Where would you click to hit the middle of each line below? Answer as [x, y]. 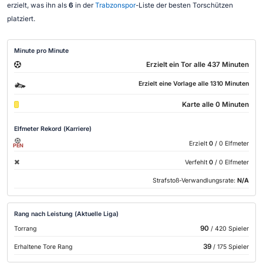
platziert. [21, 18]
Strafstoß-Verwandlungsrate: [195, 181]
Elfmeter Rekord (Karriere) [53, 129]
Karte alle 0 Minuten [215, 105]
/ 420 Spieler [229, 228]
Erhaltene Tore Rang [43, 247]
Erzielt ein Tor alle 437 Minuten [197, 65]
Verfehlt [196, 162]
